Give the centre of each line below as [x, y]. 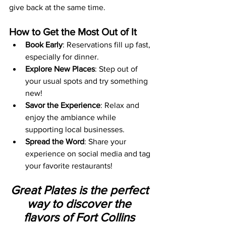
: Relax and [121, 105]
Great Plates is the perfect [81, 190]
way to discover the [81, 203]
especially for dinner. [62, 56]
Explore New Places [60, 69]
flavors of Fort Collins [81, 217]
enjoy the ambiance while [72, 117]
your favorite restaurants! [69, 165]
